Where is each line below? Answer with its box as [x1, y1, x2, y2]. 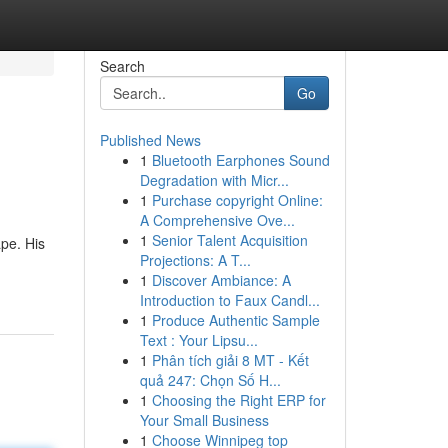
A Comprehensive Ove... [139, 210, 295, 230]
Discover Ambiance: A [151, 270, 291, 290]
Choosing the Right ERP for [151, 390, 326, 410]
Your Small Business [139, 410, 269, 430]
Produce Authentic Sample [151, 310, 320, 330]
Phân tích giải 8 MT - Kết [151, 350, 309, 370]
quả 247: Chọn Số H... [139, 370, 281, 390]
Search [99, 56, 145, 76]
